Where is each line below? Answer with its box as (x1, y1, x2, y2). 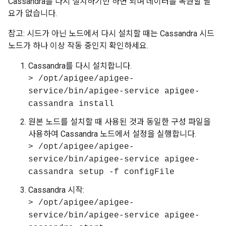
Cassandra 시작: (28, 185, 84, 195)
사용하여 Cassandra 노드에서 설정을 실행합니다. (28, 129, 196, 139)
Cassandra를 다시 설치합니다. (28, 61, 132, 71)
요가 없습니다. (8, 9, 57, 18)
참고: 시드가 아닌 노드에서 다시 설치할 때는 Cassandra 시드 (8, 29, 214, 38)
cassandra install (28, 99, 114, 108)
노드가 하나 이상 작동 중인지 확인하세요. (8, 41, 148, 50)
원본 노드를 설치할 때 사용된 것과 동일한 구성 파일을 (28, 117, 211, 127)
